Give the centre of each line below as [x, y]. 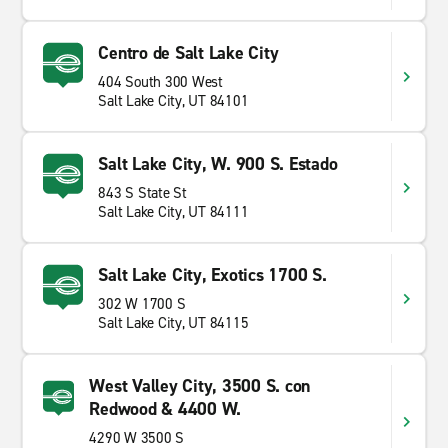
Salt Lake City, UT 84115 [173, 323]
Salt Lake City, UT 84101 [173, 101]
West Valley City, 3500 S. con [200, 386]
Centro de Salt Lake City [188, 53]
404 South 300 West [160, 82]
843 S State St [142, 193]
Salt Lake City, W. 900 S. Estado [218, 164]
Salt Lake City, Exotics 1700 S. [212, 275]
